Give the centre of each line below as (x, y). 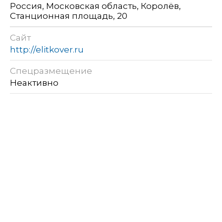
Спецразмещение (51, 71)
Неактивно (35, 83)
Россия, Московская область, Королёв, (95, 6)
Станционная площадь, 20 (69, 16)
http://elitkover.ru (47, 50)
